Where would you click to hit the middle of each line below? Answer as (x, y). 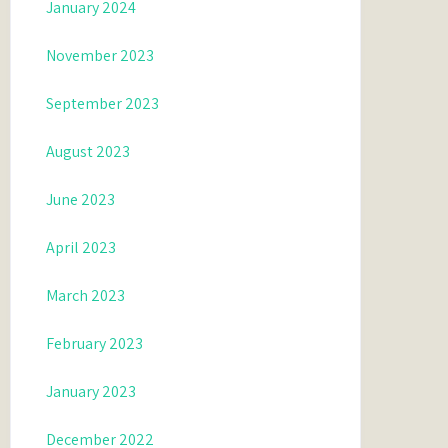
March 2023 (86, 295)
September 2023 (103, 103)
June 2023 (81, 199)
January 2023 (91, 391)
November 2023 (100, 55)
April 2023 (81, 247)
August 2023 (88, 151)
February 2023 (95, 343)
